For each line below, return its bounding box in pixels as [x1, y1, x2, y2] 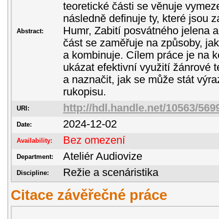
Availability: [17, 137, 52, 144]
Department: [17, 153, 53, 160]
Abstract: [17, 27, 44, 35]
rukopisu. [63, 86, 106, 98]
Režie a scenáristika [63, 167, 158, 178]
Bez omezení [63, 134, 125, 146]
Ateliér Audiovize [63, 151, 142, 162]
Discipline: [17, 169, 49, 176]
